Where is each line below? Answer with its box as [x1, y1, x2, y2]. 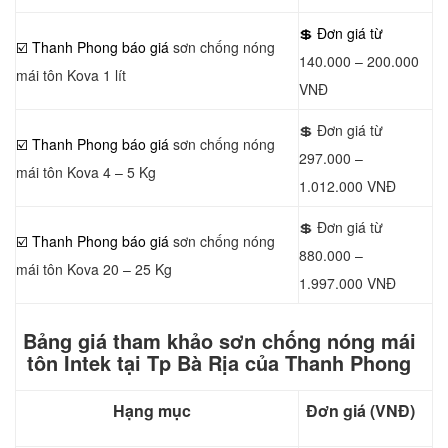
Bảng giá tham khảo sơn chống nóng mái [22, 326, 416, 355]
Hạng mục [113, 399, 191, 422]
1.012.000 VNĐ [299, 176, 396, 196]
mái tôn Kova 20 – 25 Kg [16, 259, 172, 279]
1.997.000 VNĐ [299, 273, 396, 293]
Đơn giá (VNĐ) [306, 399, 415, 422]
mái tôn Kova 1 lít [16, 65, 126, 85]
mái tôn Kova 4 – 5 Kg [16, 162, 156, 182]
